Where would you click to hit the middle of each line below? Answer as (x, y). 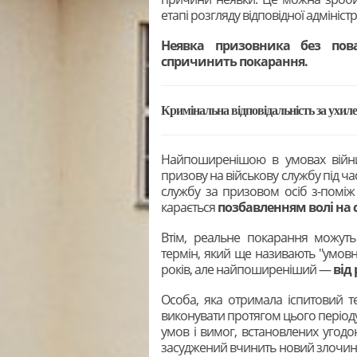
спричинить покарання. (235, 61)
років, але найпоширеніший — (247, 269)
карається (189, 207)
